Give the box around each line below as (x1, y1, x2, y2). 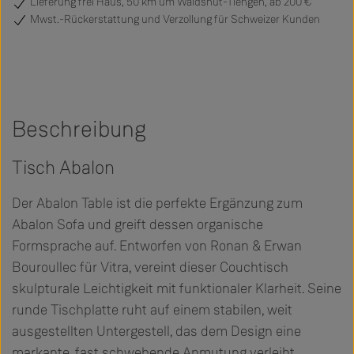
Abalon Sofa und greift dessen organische (12, 215, 263, 235)
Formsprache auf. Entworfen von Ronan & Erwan (12, 236, 302, 256)
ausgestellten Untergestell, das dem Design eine (12, 322, 301, 341)
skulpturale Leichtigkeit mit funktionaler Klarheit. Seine (12, 279, 341, 299)
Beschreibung (12, 115, 146, 145)
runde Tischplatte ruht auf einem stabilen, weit (12, 300, 292, 320)
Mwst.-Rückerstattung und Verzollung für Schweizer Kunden (28, 11, 320, 27)
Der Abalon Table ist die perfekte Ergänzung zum (12, 194, 303, 213)
